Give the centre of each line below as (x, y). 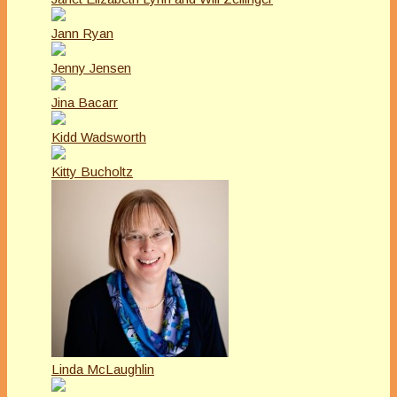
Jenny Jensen (91, 68)
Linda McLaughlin (103, 370)
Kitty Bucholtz (92, 172)
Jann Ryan (82, 34)
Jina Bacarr (85, 103)
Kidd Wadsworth (99, 137)
